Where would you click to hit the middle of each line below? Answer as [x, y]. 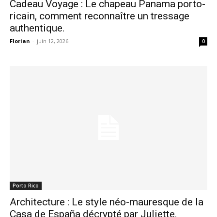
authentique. [37, 28]
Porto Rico [26, 185]
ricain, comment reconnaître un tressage [100, 16]
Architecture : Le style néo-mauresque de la [107, 202]
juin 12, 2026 [53, 41]
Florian [20, 41]
